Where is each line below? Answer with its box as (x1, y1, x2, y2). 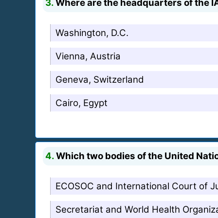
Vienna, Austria (55, 50, 121, 62)
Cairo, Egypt (55, 97, 108, 109)
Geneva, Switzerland (55, 73, 144, 85)
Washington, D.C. (55, 27, 128, 38)
